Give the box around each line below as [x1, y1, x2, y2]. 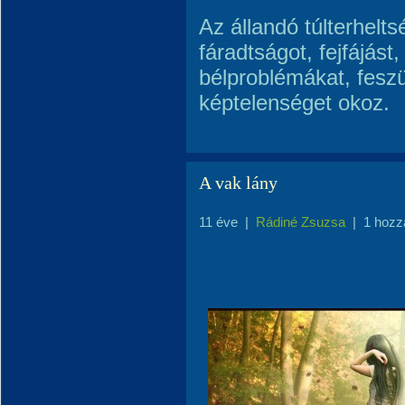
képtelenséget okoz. [199, 90, 390, 115]
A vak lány [199, 173, 278, 193]
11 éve [199, 214, 238, 230]
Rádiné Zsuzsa [256, 214, 345, 230]
